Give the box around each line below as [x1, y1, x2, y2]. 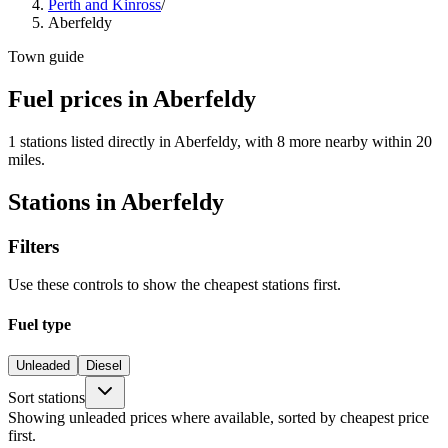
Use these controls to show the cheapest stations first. [8, 276, 341, 294]
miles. [8, 150, 45, 168]
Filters [8, 235, 59, 257]
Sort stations [8, 388, 85, 406]
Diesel [86, 357, 122, 373]
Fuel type [8, 315, 71, 333]
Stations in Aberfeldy [8, 188, 224, 215]
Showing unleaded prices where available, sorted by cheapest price [8, 408, 429, 426]
